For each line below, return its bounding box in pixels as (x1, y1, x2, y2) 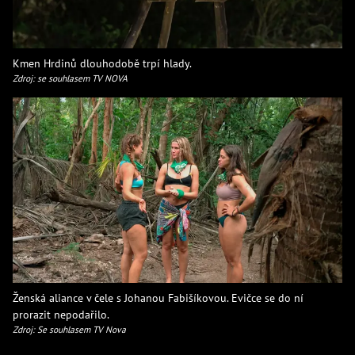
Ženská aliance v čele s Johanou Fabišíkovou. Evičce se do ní (13, 290, 303, 306)
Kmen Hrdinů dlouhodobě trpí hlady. (13, 55, 192, 71)
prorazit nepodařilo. (13, 307, 109, 323)
